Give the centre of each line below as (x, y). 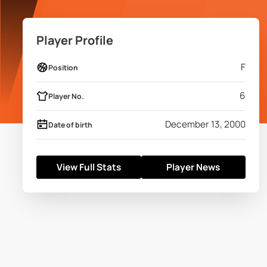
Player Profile (75, 41)
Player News (193, 167)
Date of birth (70, 125)
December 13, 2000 (206, 125)
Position (63, 67)
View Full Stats (89, 167)
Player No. (66, 96)
